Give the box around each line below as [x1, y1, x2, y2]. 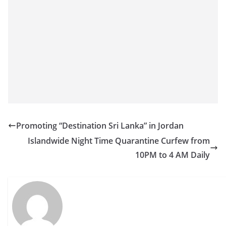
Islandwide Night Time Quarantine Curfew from [28, 135, 210, 146]
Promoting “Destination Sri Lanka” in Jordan [16, 120, 184, 131]
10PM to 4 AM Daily [135, 149, 210, 160]
